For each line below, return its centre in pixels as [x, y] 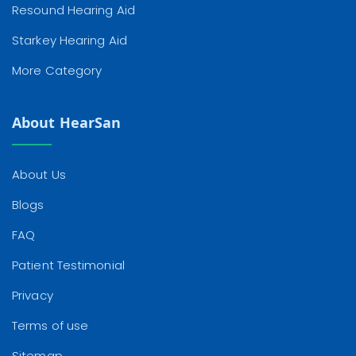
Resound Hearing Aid [74, 10]
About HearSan [67, 122]
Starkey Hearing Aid [70, 40]
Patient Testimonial [68, 265]
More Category [57, 70]
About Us [39, 174]
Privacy [33, 295]
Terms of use [50, 325]
